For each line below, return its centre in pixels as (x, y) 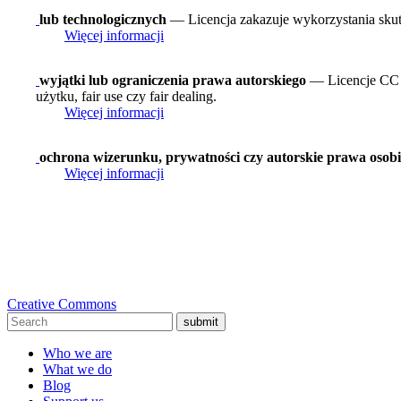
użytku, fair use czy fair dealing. (126, 96)
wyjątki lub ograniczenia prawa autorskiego (173, 80)
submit (201, 321)
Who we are (77, 353)
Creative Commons (62, 303)
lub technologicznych (103, 19)
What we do (77, 369)
